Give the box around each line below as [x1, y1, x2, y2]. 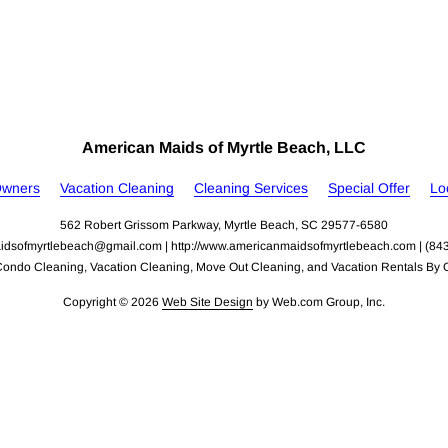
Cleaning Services [193, 180, 308, 196]
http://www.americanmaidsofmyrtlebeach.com [170, 239, 416, 253]
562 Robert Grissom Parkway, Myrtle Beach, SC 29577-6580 [60, 218, 388, 232]
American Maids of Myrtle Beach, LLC [82, 139, 366, 156]
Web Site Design [162, 295, 253, 309]
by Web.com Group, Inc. [253, 295, 385, 309]
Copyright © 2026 [63, 295, 159, 309]
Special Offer [327, 180, 410, 196]
